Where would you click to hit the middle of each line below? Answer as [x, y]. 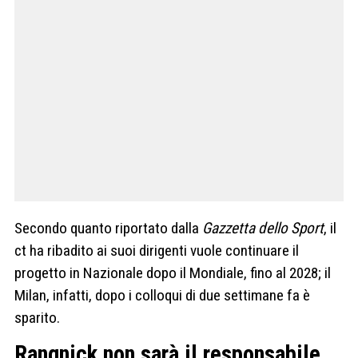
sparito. [37, 318]
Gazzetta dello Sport [263, 229]
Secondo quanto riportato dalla [108, 229]
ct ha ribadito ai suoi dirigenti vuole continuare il [157, 251]
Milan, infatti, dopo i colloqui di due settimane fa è [162, 296]
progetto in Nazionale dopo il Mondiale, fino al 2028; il [173, 273]
